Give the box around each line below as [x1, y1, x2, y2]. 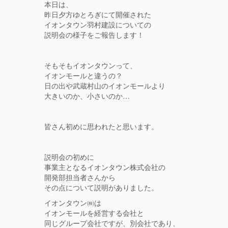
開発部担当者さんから [44, 172, 116, 183]
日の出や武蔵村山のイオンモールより [44, 80, 165, 91]
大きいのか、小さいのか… [44, 91, 130, 101]
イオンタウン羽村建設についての [44, 19, 151, 30]
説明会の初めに [44, 152, 94, 162]
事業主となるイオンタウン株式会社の [44, 162, 165, 173]
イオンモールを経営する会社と [44, 208, 144, 218]
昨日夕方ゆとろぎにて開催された [44, 9, 151, 20]
